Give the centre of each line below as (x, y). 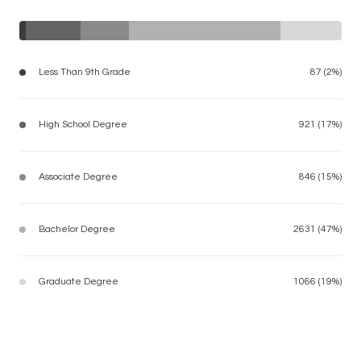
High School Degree (83, 124)
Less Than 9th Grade (85, 72)
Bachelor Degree (77, 229)
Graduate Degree (79, 281)
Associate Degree (78, 176)
